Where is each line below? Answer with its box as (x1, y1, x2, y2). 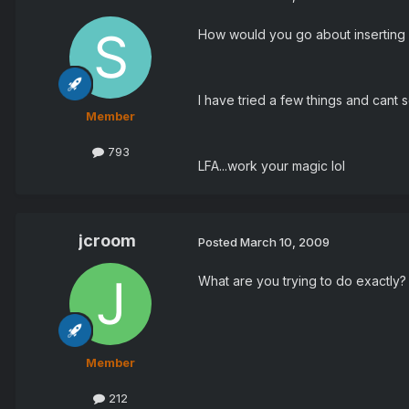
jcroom (78, 231, 136, 251)
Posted (198, 234, 240, 249)
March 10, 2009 (240, 234, 330, 249)
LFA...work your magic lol (198, 158, 345, 174)
